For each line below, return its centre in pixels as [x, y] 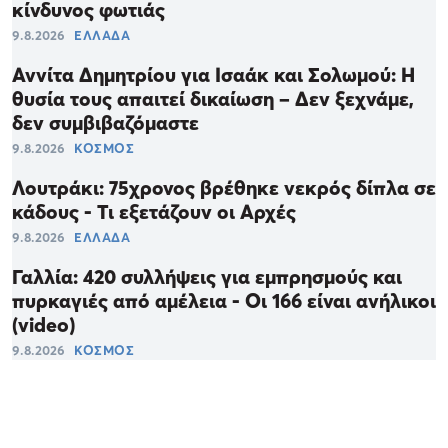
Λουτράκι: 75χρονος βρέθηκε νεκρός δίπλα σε [224, 188]
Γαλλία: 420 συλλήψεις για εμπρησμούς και [207, 277]
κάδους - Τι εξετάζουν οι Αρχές [154, 212]
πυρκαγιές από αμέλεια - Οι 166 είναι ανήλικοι [224, 301]
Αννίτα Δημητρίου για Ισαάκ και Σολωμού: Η [213, 75]
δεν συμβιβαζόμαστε [105, 123]
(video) [43, 325]
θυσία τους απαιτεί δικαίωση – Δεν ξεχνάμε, [213, 99]
